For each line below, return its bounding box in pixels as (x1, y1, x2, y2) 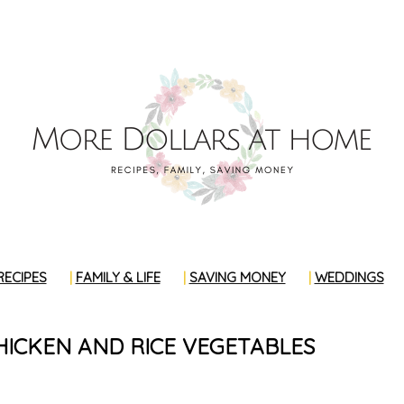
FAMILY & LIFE (75, 269, 161, 286)
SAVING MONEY (188, 269, 286, 286)
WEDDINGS (314, 269, 384, 286)
